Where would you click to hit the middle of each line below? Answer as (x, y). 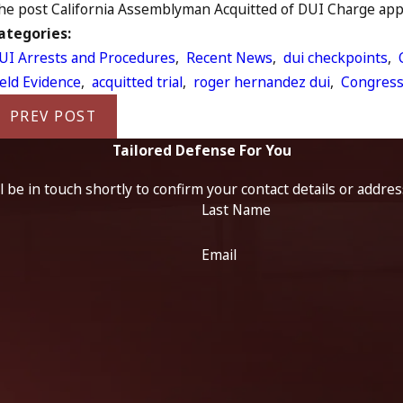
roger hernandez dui (262, 81)
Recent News (230, 57)
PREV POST (53, 116)
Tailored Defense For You (201, 151)
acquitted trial (138, 81)
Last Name (236, 209)
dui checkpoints (336, 57)
